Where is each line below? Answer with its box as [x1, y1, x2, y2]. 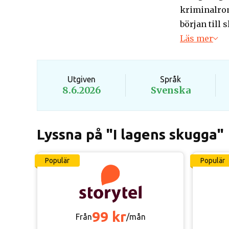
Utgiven [67, 75, 96, 84]
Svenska [150, 84, 191, 96]
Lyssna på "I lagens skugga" [37, 126, 224, 142]
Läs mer [180, 33, 213, 43]
